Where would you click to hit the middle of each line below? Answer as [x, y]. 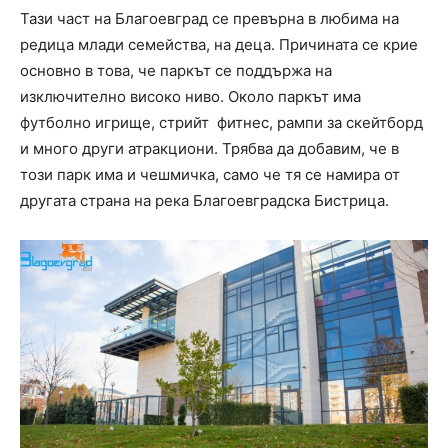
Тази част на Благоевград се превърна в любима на [209, 19]
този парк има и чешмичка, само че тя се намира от [210, 175]
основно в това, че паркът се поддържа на [176, 71]
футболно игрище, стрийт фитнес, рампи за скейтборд [221, 123]
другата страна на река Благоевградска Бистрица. [204, 201]
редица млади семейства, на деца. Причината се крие [219, 45]
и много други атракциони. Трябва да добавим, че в [209, 149]
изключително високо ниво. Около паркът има [190, 97]
